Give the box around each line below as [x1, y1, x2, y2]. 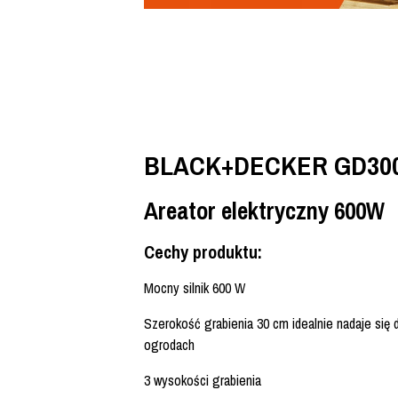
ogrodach [144, 335, 195, 355]
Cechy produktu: [144, 240, 262, 265]
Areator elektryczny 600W [144, 195, 385, 227]
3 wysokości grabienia [144, 370, 261, 391]
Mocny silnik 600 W [144, 278, 245, 298]
